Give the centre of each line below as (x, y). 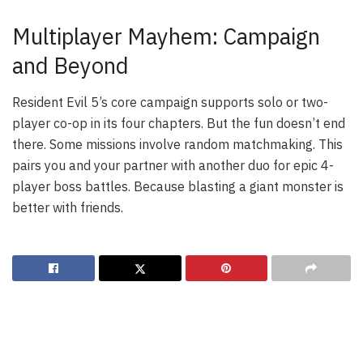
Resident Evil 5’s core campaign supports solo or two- (170, 102)
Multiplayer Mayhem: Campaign (166, 36)
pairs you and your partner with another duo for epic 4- (173, 165)
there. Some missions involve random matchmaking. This (177, 144)
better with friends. (68, 207)
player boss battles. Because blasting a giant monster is (178, 186)
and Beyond (70, 66)
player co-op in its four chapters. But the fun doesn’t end (179, 123)
